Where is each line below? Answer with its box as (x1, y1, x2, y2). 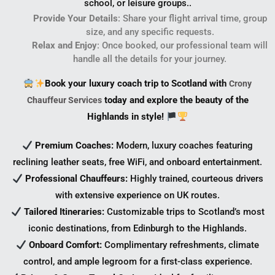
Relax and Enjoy (32, 40, 97, 52)
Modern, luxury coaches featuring (114, 140, 254, 152)
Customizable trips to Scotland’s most (104, 206, 265, 218)
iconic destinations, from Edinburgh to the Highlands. (28, 223, 247, 234)
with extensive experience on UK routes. (55, 190, 220, 201)
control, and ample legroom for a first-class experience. (23, 256, 252, 268)
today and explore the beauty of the (101, 95, 249, 106)
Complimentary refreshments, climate (102, 239, 260, 251)
